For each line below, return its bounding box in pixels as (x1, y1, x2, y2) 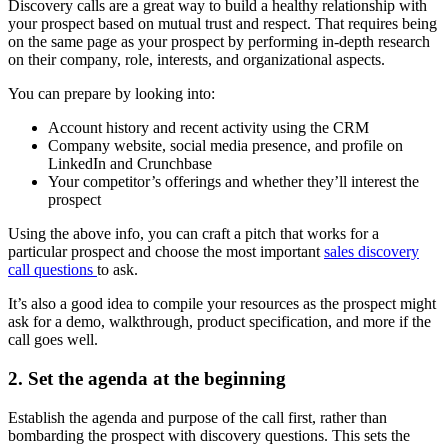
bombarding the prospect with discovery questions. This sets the (8, 426, 410, 444)
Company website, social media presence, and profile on (48, 137, 403, 155)
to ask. (97, 261, 138, 279)
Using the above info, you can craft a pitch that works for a (8, 225, 379, 243)
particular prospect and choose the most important (8, 243, 324, 261)
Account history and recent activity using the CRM (48, 119, 369, 137)
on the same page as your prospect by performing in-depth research (8, 33, 430, 51)
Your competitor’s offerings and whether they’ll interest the (48, 173, 419, 191)
